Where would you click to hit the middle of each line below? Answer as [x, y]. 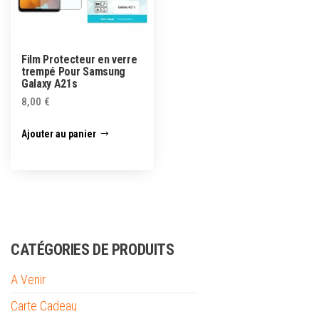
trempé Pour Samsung [73, 71]
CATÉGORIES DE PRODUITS [93, 250]
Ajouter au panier [59, 134]
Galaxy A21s [49, 83]
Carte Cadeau [44, 306]
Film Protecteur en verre [79, 59]
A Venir [28, 280]
